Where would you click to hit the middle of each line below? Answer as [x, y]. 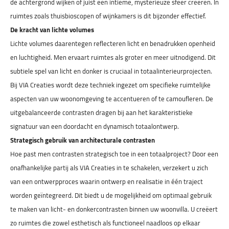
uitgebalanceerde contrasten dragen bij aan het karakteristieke [101, 112]
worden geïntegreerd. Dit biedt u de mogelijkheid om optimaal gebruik [111, 195]
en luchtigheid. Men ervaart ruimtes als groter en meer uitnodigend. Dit [113, 57]
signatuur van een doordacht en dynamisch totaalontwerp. [95, 126]
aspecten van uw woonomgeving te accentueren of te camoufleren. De [112, 99]
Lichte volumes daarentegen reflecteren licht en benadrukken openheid [113, 43]
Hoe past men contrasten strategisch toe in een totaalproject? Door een [114, 154]
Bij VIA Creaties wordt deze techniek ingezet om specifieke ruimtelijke [110, 85]
